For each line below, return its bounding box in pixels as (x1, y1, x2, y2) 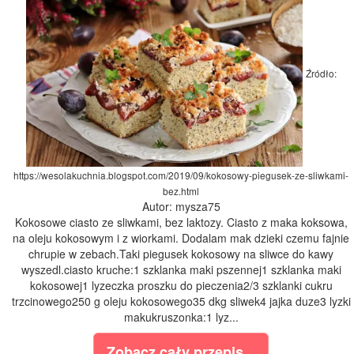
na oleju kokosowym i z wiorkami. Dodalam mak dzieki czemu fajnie (13, 230, 349, 247)
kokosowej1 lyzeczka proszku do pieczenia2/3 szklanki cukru (29, 277, 333, 294)
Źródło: (305, 66, 337, 81)
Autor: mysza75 (141, 198, 220, 215)
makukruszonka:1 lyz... (123, 309, 239, 326)
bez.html (163, 184, 199, 198)
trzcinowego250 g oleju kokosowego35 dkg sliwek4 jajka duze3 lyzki (11, 293, 351, 310)
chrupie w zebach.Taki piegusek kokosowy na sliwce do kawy (28, 246, 333, 262)
